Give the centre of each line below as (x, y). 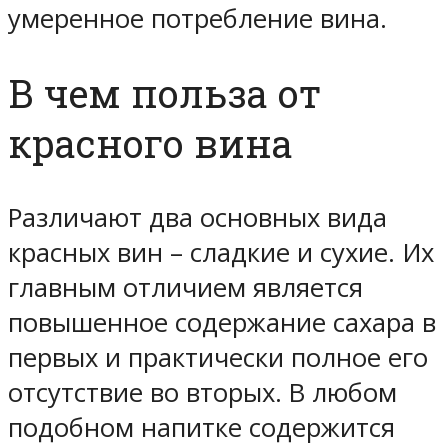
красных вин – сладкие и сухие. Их (221, 252)
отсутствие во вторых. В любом (202, 392)
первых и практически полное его (218, 357)
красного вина (150, 142)
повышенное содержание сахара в (222, 322)
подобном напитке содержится (201, 427)
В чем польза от (164, 92)
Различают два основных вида (197, 217)
